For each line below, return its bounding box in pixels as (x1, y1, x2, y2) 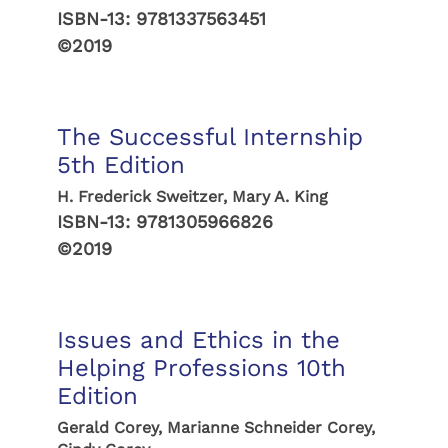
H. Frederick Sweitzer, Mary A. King (56, 187, 328, 206)
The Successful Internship (56, 123, 363, 151)
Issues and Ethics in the (56, 326, 340, 354)
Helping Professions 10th (56, 354, 346, 382)
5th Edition (56, 151, 185, 179)
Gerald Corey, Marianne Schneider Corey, (56, 418, 375, 437)
